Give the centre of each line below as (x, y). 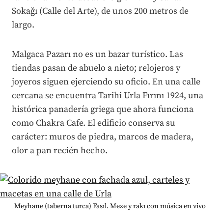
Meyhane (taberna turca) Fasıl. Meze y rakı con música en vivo (110, 206)
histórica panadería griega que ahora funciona (103, 109)
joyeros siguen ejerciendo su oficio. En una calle (106, 82)
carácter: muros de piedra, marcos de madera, (103, 137)
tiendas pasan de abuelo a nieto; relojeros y (96, 68)
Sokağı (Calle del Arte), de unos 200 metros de (100, 11)
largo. (23, 25)
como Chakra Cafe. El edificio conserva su (94, 123)
